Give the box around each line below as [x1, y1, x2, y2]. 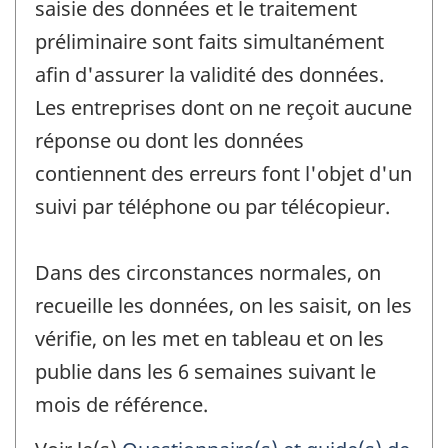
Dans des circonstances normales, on [35, 259, 381, 287]
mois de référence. [35, 391, 208, 419]
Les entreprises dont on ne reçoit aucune [35, 94, 412, 122]
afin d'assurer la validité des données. [35, 61, 384, 89]
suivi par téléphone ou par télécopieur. [35, 193, 390, 221]
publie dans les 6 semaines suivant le [35, 358, 376, 386]
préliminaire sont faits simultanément [35, 28, 384, 56]
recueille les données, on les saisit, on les [35, 292, 412, 320]
